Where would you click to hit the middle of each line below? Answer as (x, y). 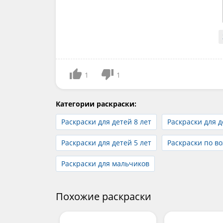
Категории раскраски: (96, 104)
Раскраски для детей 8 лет (106, 121)
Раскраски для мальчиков (105, 163)
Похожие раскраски (104, 196)
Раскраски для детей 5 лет (106, 142)
